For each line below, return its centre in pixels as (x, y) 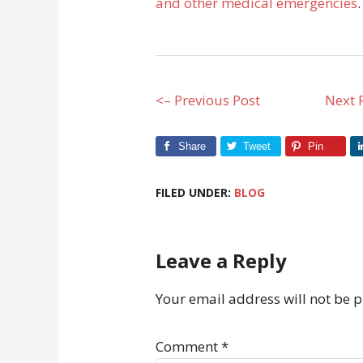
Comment (188, 346)
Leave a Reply (221, 261)
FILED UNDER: (195, 192)
